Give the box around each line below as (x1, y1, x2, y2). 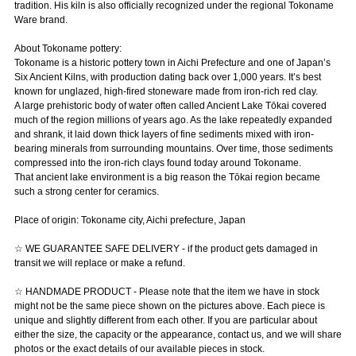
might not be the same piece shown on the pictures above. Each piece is (14, 300, 325, 312)
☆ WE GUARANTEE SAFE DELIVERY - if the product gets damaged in (14, 243, 318, 255)
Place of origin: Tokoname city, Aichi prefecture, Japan (14, 215, 246, 226)
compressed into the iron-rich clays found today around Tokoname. (14, 157, 301, 169)
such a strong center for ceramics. (14, 186, 159, 198)
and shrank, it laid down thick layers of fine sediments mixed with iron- (14, 129, 314, 141)
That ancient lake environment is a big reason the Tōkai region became (14, 172, 320, 184)
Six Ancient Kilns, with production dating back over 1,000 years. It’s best (14, 72, 321, 83)
